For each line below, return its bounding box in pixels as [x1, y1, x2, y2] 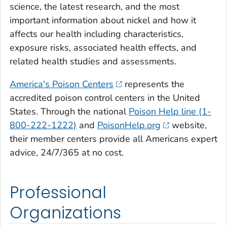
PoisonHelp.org [97, 119, 161, 131]
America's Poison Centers [10, 78, 113, 90]
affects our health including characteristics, [10, 27, 183, 40]
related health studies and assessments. [10, 55, 176, 67]
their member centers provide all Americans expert [10, 132, 217, 145]
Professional [10, 181, 106, 204]
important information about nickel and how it [10, 14, 196, 26]
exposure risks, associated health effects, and [10, 41, 197, 54]
